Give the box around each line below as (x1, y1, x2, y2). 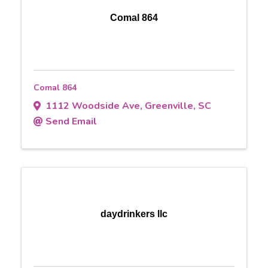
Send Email (45, 114, 97, 128)
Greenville (145, 99, 193, 112)
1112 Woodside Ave (45, 99, 140, 112)
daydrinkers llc (100, 208, 167, 219)
